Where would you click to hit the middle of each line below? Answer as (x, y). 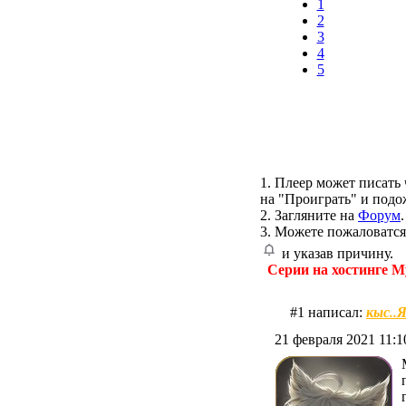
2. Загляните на (309, 216)
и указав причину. (336, 254)
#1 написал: (328, 313)
